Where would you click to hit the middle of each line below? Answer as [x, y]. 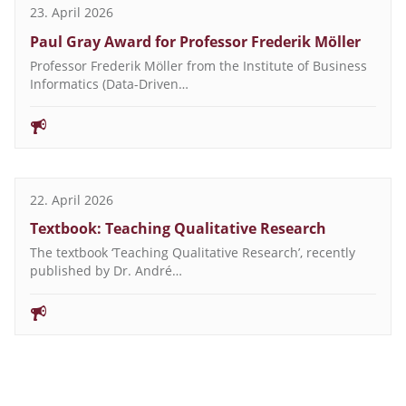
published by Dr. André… [106, 271]
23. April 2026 [72, 13]
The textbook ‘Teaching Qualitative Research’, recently [193, 253]
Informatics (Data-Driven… [109, 83]
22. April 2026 [72, 199]
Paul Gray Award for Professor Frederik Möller [195, 41]
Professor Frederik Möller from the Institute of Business [198, 65]
